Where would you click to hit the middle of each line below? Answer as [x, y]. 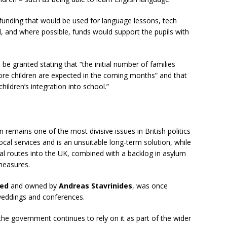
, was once [150, 186]
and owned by [34, 186]
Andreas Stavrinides [96, 186]
